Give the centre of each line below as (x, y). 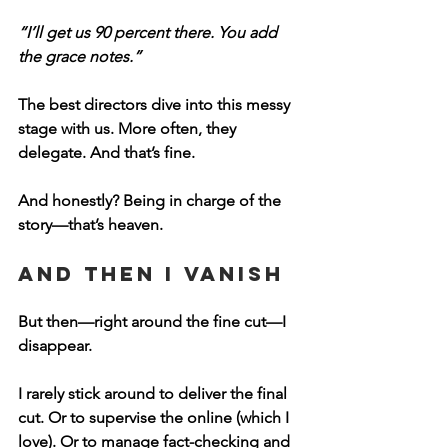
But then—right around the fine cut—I (154, 321)
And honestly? (70, 200)
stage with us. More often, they (129, 128)
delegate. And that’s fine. (106, 152)
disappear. (55, 345)
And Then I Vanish (151, 273)
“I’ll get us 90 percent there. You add (149, 32)
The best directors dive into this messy (156, 104)
